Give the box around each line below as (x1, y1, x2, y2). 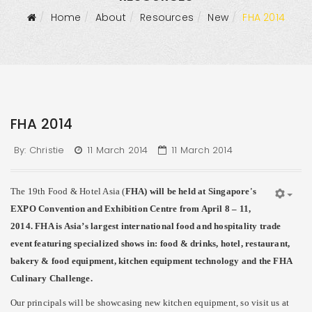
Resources (140, 10, 194, 24)
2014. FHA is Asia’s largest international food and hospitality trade (10, 221, 281, 231)
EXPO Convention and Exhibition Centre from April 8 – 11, (10, 203, 251, 214)
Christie (29, 143, 65, 157)
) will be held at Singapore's (144, 186, 257, 196)
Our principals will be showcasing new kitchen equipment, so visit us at (10, 297, 290, 308)
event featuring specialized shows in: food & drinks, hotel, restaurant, (10, 238, 290, 249)
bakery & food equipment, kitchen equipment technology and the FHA (10, 256, 292, 266)
